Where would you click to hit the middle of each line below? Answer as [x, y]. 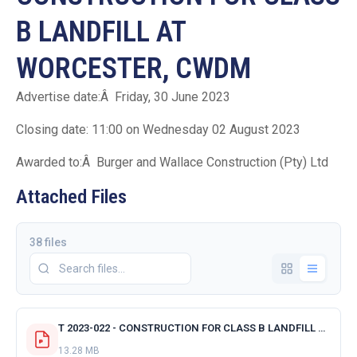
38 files [48, 242]
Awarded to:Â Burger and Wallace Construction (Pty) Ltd [172, 162]
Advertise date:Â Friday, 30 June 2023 [123, 96]
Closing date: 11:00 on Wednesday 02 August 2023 [158, 129]
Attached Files [71, 196]
